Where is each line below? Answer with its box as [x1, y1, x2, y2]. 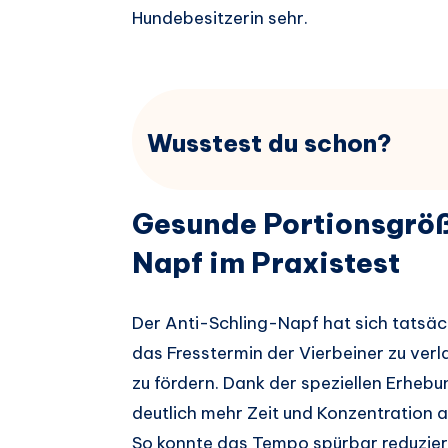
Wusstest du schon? [147, 127, 392, 158]
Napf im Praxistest [132, 245, 400, 281]
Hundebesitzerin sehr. [132, 6, 308, 29]
